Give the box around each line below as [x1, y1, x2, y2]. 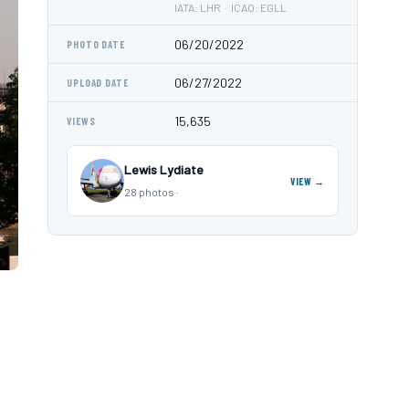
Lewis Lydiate [124, 162, 204, 177]
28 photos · [124, 185, 179, 198]
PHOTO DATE [67, 38, 125, 50]
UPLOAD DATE [67, 77, 129, 89]
